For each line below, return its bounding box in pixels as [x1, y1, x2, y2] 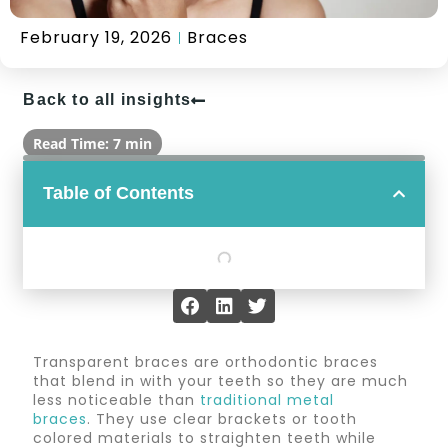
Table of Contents [43, 183, 195, 204]
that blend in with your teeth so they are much [33, 371, 409, 392]
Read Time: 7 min [33, 134, 153, 154]
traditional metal [200, 390, 335, 411]
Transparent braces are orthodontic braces [33, 352, 379, 373]
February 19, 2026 [20, 26, 172, 49]
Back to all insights [23, 91, 192, 109]
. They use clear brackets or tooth [87, 409, 358, 430]
